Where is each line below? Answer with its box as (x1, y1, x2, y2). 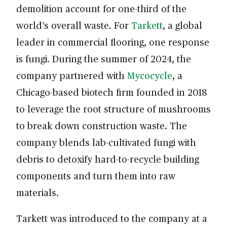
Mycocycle (127, 68, 172, 82)
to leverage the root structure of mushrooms (16, 102, 211, 115)
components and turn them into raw (16, 169, 175, 182)
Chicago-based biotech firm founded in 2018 (16, 85, 207, 98)
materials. (16, 185, 59, 199)
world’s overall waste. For (16, 18, 131, 31)
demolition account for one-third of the (16, 2, 186, 15)
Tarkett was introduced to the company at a (16, 211, 207, 224)
